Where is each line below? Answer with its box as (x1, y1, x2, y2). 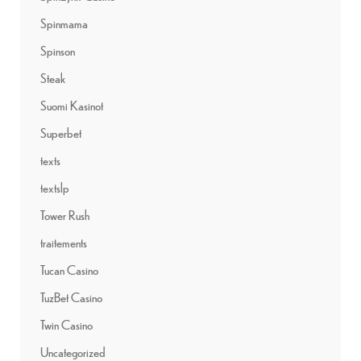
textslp (40, 178, 69, 196)
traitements (40, 233, 87, 251)
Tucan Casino (40, 260, 98, 278)
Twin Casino (40, 315, 93, 333)
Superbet (40, 123, 81, 141)
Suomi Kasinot (40, 96, 103, 114)
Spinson (40, 41, 75, 59)
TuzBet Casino (40, 288, 102, 305)
